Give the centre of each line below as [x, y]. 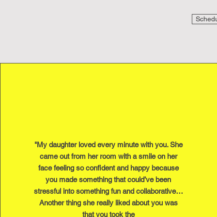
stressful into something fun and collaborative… [108, 191]
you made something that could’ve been [108, 179]
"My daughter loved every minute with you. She [108, 145]
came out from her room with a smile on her [108, 156]
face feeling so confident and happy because [108, 168]
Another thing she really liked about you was [108, 203]
